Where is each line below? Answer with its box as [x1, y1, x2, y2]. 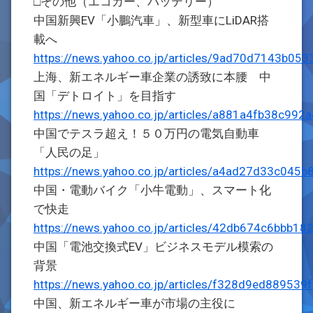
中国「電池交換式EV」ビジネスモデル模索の [34, 240, 273, 254]
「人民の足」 [34, 145, 105, 159]
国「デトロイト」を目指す [34, 89, 176, 103]
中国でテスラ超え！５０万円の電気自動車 [34, 126, 259, 140]
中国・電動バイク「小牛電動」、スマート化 [34, 183, 271, 197]
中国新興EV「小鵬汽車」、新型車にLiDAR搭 [34, 13, 269, 27]
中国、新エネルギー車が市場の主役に [34, 296, 235, 310]
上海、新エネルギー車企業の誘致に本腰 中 [34, 70, 271, 84]
